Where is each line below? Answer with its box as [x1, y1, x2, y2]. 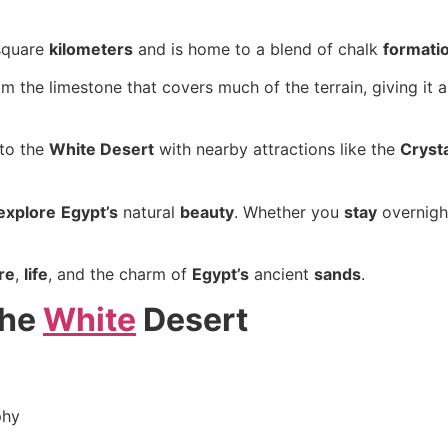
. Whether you [234, 201, 344, 222]
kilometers [49, 38, 133, 59]
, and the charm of [48, 264, 192, 285]
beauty [180, 201, 234, 222]
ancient [249, 264, 314, 285]
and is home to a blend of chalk [133, 38, 383, 59]
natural [118, 201, 180, 222]
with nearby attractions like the [154, 139, 400, 160]
